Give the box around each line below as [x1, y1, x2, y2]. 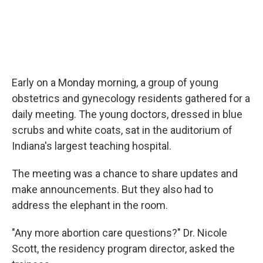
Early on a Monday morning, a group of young [12, 76, 218, 89]
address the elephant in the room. [12, 199, 168, 211]
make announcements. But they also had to [12, 183, 213, 195]
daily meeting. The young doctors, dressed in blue [12, 108, 242, 120]
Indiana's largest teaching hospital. [12, 140, 171, 152]
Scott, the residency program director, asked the [12, 242, 235, 255]
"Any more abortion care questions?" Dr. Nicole [12, 227, 227, 239]
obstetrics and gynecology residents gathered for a [12, 92, 250, 104]
